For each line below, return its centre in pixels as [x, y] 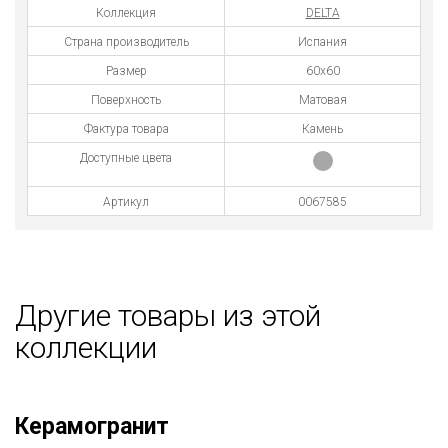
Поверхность [126, 99]
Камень [322, 128]
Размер [126, 70]
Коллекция [126, 12]
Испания [322, 41]
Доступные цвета [126, 157]
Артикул [126, 201]
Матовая [322, 99]
